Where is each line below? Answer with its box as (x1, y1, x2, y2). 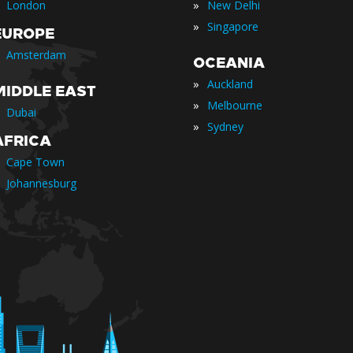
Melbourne (207, 98, 262, 113)
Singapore (207, 19, 258, 34)
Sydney (207, 119, 243, 134)
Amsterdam (6, 47, 66, 62)
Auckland (207, 76, 253, 91)
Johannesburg (6, 176, 76, 191)
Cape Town (6, 154, 65, 169)
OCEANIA (193, 54, 265, 72)
